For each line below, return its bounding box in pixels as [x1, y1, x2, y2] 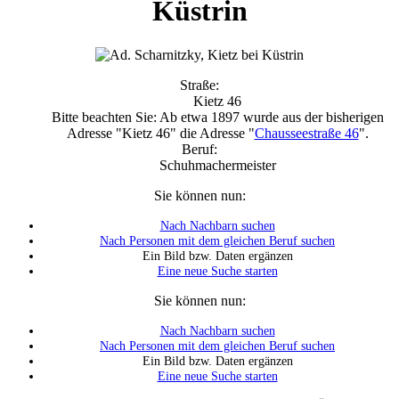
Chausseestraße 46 [254, 125, 359, 141]
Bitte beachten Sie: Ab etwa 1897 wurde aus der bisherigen [51, 109, 384, 125]
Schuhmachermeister [159, 157, 276, 173]
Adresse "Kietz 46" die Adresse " [66, 125, 255, 141]
